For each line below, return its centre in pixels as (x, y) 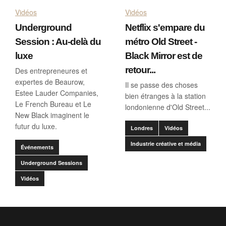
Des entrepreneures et (51, 70)
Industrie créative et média (166, 143)
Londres (142, 128)
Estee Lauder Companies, (57, 93)
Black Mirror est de (164, 55)
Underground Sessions (51, 162)
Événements (37, 147)
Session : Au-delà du (58, 41)
